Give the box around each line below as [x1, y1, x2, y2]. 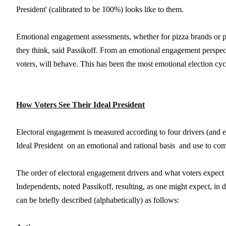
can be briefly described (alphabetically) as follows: [16, 195, 179, 204]
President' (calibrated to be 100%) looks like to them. [16, 5, 184, 14]
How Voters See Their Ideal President [16, 100, 145, 109]
